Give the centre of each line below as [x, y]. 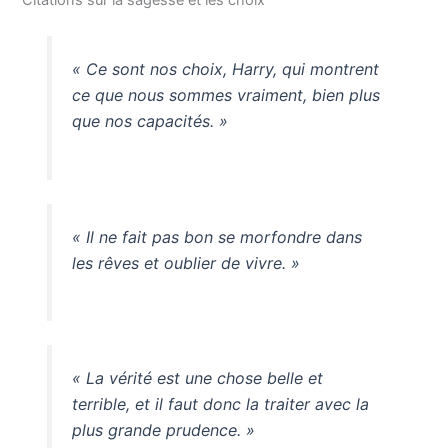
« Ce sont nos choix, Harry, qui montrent [225, 68]
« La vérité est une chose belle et [197, 378]
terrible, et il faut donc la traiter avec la [220, 404]
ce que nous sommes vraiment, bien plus [225, 94]
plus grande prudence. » [163, 430]
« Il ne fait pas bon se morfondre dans [216, 236]
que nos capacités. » [149, 120]
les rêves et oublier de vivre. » [185, 262]
